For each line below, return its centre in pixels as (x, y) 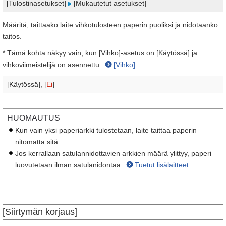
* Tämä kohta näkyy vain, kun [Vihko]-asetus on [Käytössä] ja (100, 53)
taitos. (12, 36)
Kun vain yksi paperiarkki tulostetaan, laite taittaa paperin (106, 130)
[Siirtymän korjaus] (40, 212)
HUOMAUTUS (34, 118)
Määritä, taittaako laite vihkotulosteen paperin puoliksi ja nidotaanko (110, 25)
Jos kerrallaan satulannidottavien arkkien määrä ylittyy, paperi (113, 153)
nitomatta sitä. (38, 142)
